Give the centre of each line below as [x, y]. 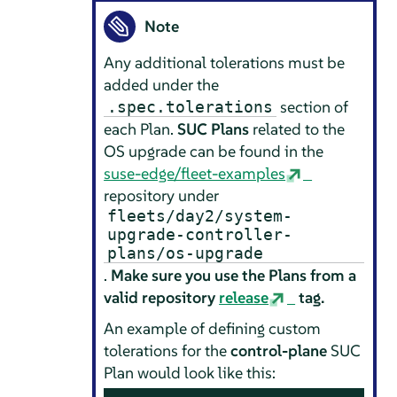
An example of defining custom [213, 328]
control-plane [279, 350]
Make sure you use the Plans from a [234, 275]
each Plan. [141, 128]
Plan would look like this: [190, 372]
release [244, 297]
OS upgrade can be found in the [214, 151]
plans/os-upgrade [186, 253]
